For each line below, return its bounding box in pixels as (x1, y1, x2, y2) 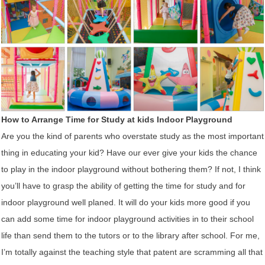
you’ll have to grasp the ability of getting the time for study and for (1, 180, 245, 190)
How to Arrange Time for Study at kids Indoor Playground (1, 114, 232, 124)
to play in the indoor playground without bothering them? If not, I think (1, 164, 261, 174)
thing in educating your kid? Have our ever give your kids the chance (1, 147, 257, 157)
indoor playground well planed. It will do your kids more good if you (1, 197, 250, 207)
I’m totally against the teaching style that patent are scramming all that (1, 247, 263, 257)
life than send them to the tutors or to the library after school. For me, (1, 230, 260, 240)
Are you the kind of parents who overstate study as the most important (1, 131, 264, 141)
